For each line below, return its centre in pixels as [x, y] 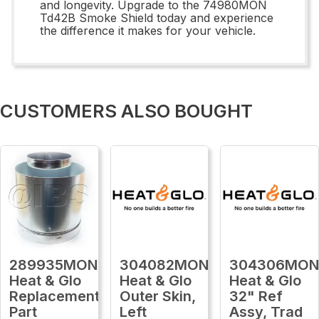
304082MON [164, 265]
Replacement [54, 296]
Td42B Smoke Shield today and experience [157, 17]
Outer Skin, [157, 296]
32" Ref [256, 296]
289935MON [53, 265]
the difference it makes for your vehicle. [148, 30]
